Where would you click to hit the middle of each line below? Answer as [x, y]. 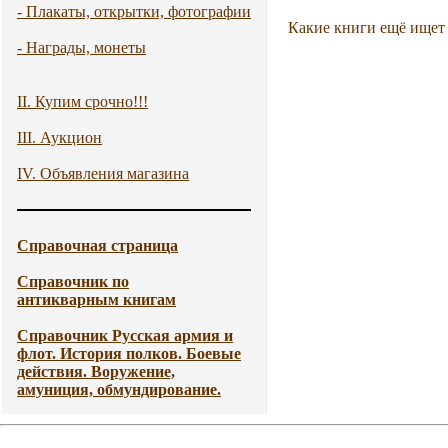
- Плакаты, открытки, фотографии [134, 11]
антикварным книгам [96, 299]
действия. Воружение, [96, 371]
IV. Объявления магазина [103, 173]
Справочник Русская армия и [125, 335]
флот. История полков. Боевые [129, 353]
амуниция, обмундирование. [119, 389]
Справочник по [73, 281]
